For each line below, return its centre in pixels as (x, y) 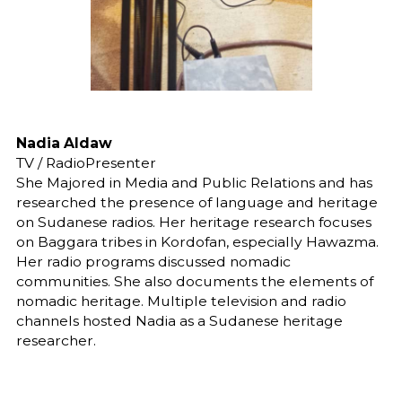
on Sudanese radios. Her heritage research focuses (193, 222)
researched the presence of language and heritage (197, 202)
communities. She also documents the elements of (194, 281)
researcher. (56, 340)
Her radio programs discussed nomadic (153, 261)
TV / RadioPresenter (86, 162)
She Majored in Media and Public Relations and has (194, 182)
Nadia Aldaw (64, 143)
